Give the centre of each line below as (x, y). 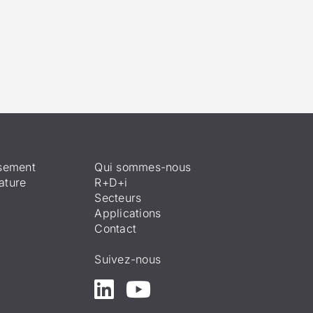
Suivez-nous (128, 259)
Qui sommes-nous (143, 167)
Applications (128, 213)
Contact (116, 228)
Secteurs (118, 197)
